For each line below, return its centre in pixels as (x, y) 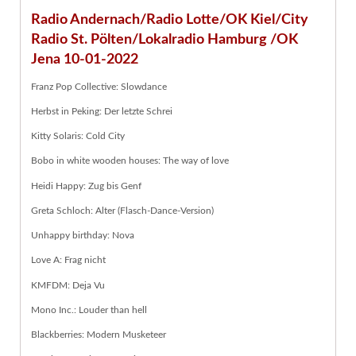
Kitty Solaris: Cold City (78, 136)
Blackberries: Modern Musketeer (99, 335)
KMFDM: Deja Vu (68, 285)
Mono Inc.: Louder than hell (89, 310)
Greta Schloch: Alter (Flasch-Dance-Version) (122, 210)
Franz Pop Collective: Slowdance (99, 86)
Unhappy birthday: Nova (83, 236)
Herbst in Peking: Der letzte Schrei (102, 111)
